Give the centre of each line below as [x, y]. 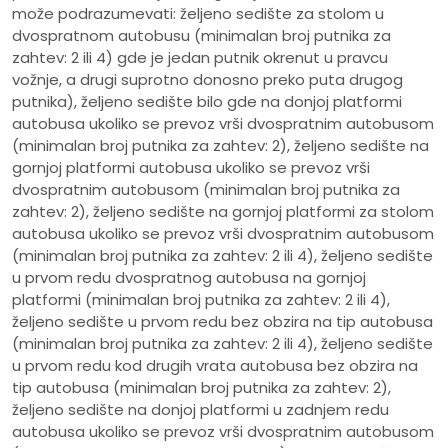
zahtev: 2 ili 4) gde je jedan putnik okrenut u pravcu [200, 58]
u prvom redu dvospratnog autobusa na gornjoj [189, 278]
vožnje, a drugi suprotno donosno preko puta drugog [207, 80]
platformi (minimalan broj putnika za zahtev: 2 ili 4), [201, 300]
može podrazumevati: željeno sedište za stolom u [198, 14]
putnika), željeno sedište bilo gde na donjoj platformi [207, 102]
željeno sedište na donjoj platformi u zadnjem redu [200, 410]
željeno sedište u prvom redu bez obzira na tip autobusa [222, 322]
